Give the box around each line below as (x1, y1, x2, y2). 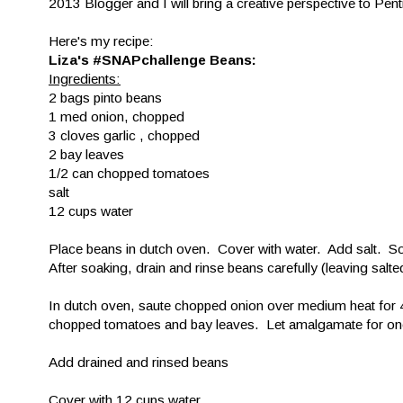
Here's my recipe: (49, 32, 154, 49)
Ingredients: (49, 70, 121, 86)
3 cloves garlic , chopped (49, 127, 200, 143)
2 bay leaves (49, 146, 124, 162)
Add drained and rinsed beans (49, 354, 228, 370)
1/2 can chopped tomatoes (49, 165, 210, 181)
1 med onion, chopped (49, 108, 184, 124)
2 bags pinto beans (49, 89, 162, 105)
